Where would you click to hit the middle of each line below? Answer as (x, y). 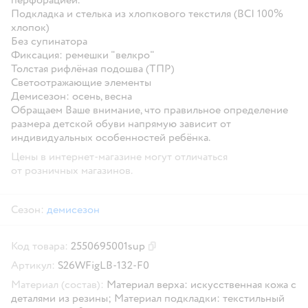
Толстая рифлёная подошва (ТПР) (93, 68)
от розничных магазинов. (72, 170)
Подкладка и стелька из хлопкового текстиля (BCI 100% (147, 13)
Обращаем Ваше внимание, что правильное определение (150, 110)
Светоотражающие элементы (81, 82)
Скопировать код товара (199, 252)
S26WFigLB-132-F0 (103, 265)
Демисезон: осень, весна (71, 96)
